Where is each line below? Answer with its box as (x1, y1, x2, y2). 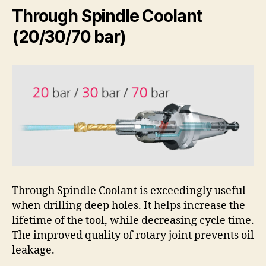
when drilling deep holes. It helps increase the (12, 199, 245, 213)
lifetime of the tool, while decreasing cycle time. (12, 214, 254, 227)
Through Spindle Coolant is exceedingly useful (12, 184, 246, 198)
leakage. (12, 243, 55, 257)
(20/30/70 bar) (12, 27, 126, 47)
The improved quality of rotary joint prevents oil (12, 229, 254, 242)
